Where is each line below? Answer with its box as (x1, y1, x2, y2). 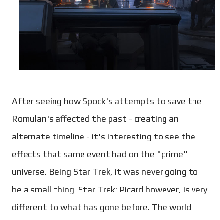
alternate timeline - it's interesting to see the (12, 131, 195, 142)
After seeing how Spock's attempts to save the (12, 96, 202, 107)
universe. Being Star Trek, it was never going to (12, 166, 198, 177)
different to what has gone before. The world (12, 202, 191, 213)
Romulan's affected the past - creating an (12, 113, 179, 124)
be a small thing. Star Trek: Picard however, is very (12, 184, 207, 195)
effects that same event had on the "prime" (12, 149, 188, 160)
